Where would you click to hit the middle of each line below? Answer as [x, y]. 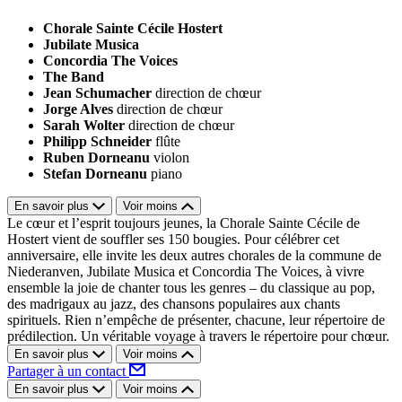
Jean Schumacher [97, 93]
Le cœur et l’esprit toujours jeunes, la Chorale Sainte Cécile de [184, 223]
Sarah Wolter [84, 126]
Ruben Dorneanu [96, 158]
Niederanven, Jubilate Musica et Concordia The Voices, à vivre [186, 272]
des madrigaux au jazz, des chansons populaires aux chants [174, 304]
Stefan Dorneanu [95, 174]
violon [171, 158]
